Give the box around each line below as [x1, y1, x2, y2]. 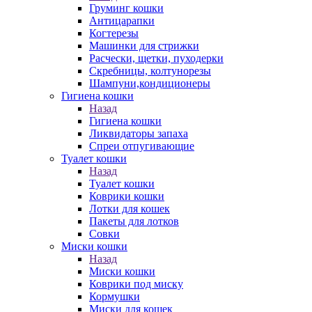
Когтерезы [89, 27, 139, 39]
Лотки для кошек [89, 203, 170, 214]
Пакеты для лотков [89, 215, 179, 227]
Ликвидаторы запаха [89, 127, 188, 139]
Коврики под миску [89, 278, 183, 290]
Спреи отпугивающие [89, 140, 194, 152]
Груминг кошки [89, 2, 164, 14]
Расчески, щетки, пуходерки [89, 52, 224, 64]
